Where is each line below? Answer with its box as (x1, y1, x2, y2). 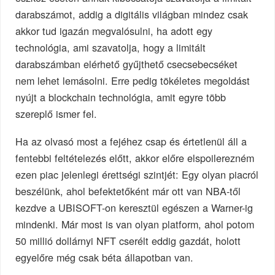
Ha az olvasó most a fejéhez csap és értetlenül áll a (15, 133, 247, 149)
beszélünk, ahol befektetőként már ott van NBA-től (15, 183, 241, 198)
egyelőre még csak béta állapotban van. (15, 249, 194, 265)
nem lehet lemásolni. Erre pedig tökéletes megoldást (15, 72, 250, 88)
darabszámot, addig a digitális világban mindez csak (15, 6, 249, 21)
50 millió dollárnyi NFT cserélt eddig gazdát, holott (15, 233, 241, 248)
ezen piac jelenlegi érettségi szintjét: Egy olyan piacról (15, 166, 259, 182)
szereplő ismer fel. (15, 106, 98, 121)
